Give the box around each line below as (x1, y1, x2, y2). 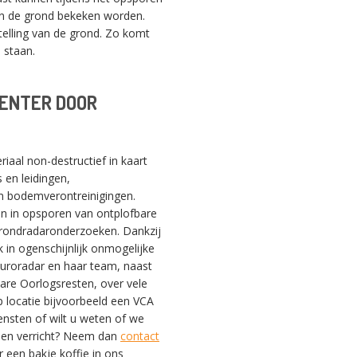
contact (120, 328, 159, 343)
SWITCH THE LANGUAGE (107, 112, 250, 130)
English (127, 178, 163, 193)
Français (237, 178, 278, 193)
